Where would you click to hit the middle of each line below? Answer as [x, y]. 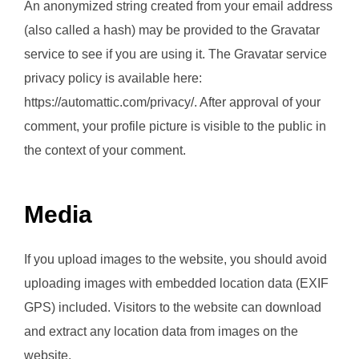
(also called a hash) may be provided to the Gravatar [172, 30]
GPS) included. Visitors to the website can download [173, 308]
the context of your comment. [105, 151]
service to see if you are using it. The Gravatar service [175, 54]
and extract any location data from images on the [161, 332]
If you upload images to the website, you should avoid [175, 260]
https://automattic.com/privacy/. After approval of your [172, 103]
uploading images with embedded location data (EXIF [176, 284]
